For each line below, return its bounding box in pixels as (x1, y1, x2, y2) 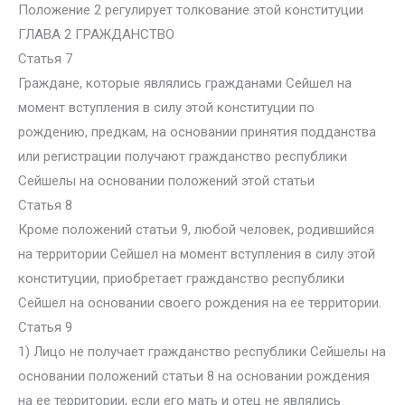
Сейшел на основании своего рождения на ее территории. (18, 295, 381, 311)
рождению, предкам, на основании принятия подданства (18, 124, 376, 140)
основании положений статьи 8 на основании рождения (18, 368, 370, 384)
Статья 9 (18, 319, 72, 335)
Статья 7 (18, 51, 72, 67)
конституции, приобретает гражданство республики (18, 270, 344, 287)
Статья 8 (18, 197, 72, 213)
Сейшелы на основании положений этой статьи (18, 173, 315, 189)
